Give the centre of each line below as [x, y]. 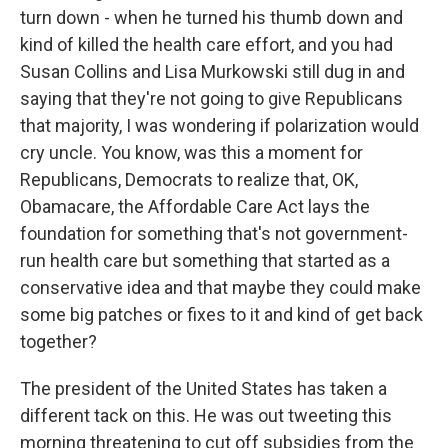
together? [58, 341]
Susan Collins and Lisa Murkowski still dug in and [212, 71]
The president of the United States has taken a [203, 388]
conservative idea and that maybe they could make [220, 287]
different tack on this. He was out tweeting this [206, 415]
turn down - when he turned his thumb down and [211, 17]
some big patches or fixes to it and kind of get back [221, 314]
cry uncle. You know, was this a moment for [191, 152]
